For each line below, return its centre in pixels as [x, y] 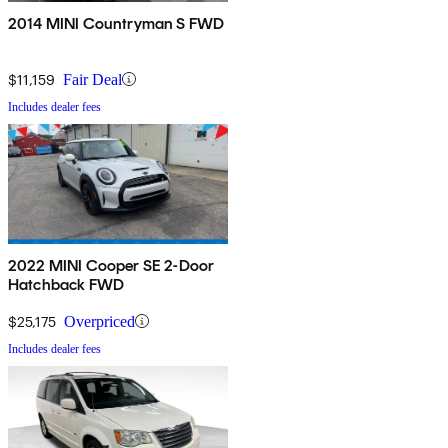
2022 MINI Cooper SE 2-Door [111, 265]
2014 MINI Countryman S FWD [116, 23]
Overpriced [99, 321]
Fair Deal [92, 79]
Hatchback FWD [66, 284]
